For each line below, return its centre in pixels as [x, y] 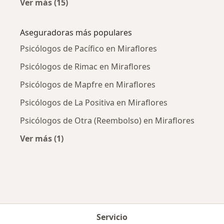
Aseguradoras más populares [76, 32]
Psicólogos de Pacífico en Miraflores [88, 48]
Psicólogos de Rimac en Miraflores [85, 66]
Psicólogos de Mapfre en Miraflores [88, 84]
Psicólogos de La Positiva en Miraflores [94, 102]
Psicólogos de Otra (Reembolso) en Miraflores [107, 120]
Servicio [112, 217]
